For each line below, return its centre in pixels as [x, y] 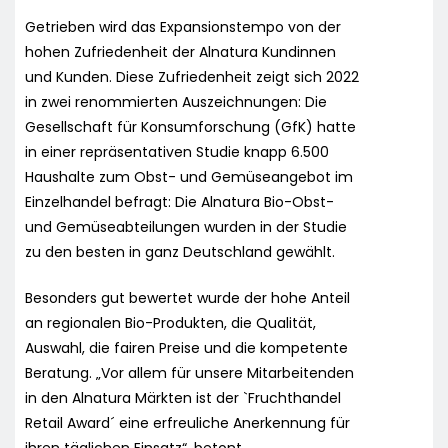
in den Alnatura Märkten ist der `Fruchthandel [183, 397]
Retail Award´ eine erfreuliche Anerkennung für [187, 422]
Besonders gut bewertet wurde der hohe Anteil [187, 297]
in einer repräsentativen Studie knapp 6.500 [177, 151]
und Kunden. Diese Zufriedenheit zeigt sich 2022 [192, 76]
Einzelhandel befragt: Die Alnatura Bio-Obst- [179, 201]
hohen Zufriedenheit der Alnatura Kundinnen [180, 51]
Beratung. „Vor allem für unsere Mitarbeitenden [189, 372]
